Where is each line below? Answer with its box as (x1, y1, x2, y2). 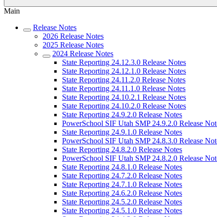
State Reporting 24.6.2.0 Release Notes (62, 189, 182, 197)
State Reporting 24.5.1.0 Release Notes (62, 206, 182, 215)
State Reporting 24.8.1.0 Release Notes (62, 163, 182, 171)
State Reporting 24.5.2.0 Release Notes (62, 198, 182, 206)
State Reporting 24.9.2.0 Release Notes (62, 110, 182, 119)
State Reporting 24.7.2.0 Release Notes (62, 171, 182, 180)
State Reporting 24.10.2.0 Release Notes (62, 102, 186, 110)
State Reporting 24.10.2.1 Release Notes (62, 93, 186, 101)
